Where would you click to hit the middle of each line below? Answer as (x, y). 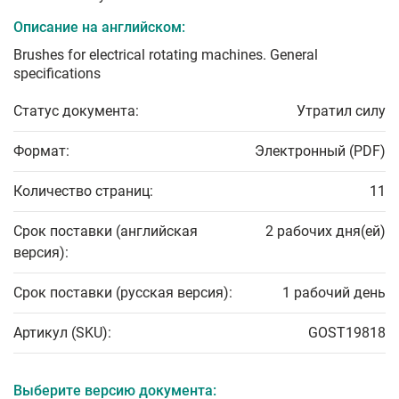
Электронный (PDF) (320, 151)
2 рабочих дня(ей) (326, 232)
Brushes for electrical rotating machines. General (166, 55)
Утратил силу (341, 111)
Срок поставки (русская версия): (123, 293)
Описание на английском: (99, 28)
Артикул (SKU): (62, 333)
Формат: (41, 151)
